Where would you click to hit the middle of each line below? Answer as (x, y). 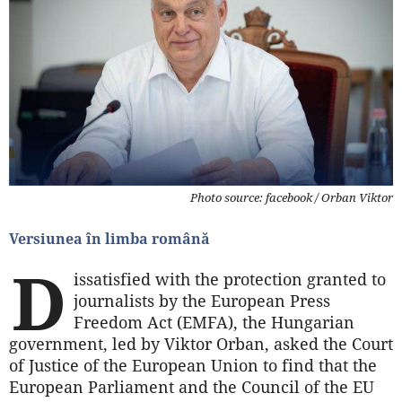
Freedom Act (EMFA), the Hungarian (214, 323)
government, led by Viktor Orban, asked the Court (201, 344)
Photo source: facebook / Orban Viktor (292, 198)
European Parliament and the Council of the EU (192, 387)
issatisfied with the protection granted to (230, 280)
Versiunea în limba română (109, 239)
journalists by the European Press (202, 301)
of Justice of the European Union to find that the (193, 366)
